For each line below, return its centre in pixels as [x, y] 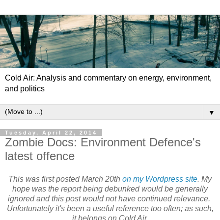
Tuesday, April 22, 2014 [51, 132]
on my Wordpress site [160, 179]
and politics [25, 88]
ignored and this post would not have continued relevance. [110, 199]
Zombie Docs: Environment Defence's [103, 142]
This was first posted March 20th [65, 179]
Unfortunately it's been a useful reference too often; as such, [110, 209]
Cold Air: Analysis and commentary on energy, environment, [108, 78]
